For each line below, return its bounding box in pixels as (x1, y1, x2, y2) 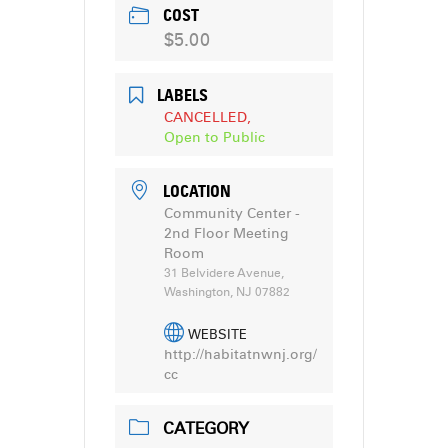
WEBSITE (188, 326, 247, 343)
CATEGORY (163, 418, 249, 438)
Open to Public (164, 129, 265, 147)
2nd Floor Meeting (164, 225, 289, 243)
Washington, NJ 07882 (164, 285, 290, 300)
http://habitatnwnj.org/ (164, 345, 317, 363)
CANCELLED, (164, 109, 251, 127)
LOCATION (163, 181, 231, 202)
